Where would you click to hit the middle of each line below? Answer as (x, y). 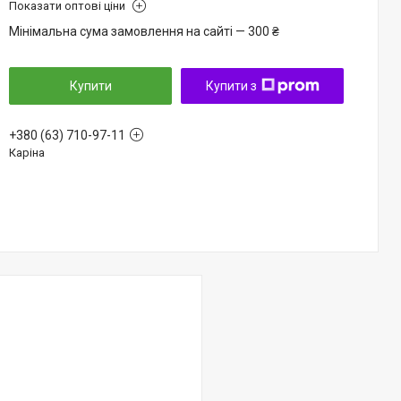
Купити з (231, 86)
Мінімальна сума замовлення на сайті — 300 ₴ (144, 31)
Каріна (27, 153)
